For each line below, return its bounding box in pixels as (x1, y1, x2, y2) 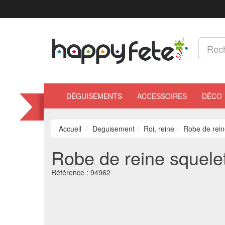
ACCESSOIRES (137, 91, 187, 101)
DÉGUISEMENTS (66, 91, 122, 101)
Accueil (59, 124, 81, 134)
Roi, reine (144, 124, 174, 134)
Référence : (51, 167, 90, 177)
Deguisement (92, 124, 135, 134)
